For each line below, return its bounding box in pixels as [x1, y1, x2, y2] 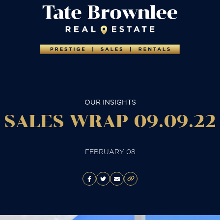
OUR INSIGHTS [84, 97, 136, 107]
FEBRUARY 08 [84, 147, 136, 157]
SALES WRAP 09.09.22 [4, 111, 216, 132]
